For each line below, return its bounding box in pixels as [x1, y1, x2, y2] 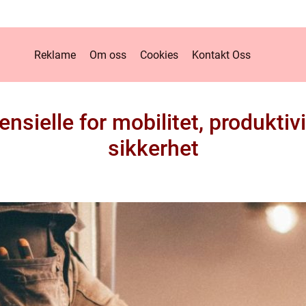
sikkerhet [107, 135, 199, 161]
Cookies [139, 48, 178, 61]
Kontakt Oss [191, 48, 251, 61]
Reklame [33, 48, 76, 61]
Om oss [89, 48, 126, 61]
